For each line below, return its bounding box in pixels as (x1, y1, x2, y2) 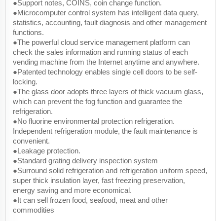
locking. (13, 77, 37, 86)
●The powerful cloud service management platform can (13, 37, 190, 46)
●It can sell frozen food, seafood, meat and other (13, 195, 168, 204)
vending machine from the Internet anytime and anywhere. (13, 57, 199, 66)
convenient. (13, 136, 50, 145)
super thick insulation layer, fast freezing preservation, (13, 176, 185, 184)
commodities (13, 205, 54, 214)
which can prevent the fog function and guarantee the (13, 97, 182, 106)
